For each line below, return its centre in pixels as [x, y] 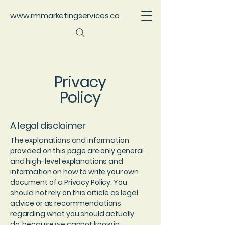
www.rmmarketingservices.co [65, 15]
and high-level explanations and [67, 161]
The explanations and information [70, 140]
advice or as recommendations [66, 203]
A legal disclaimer [48, 125]
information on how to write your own [74, 172]
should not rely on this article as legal [74, 193]
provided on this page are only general [77, 151]
